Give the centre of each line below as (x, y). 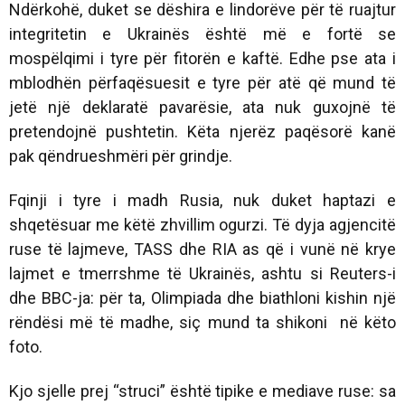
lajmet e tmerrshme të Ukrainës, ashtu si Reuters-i (202, 273)
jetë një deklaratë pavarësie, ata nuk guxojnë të (202, 107)
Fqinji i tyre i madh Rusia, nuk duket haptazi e (202, 200)
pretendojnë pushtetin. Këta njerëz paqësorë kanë (202, 131)
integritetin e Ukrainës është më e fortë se (202, 33)
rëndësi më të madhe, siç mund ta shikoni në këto (202, 322)
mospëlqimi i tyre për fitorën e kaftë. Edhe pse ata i (202, 58)
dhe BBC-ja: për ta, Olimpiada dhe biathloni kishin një (202, 297)
